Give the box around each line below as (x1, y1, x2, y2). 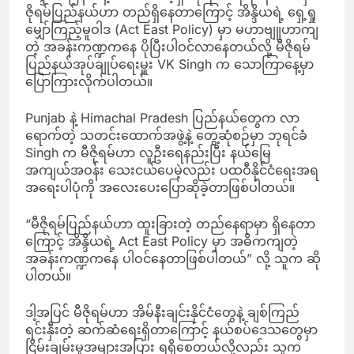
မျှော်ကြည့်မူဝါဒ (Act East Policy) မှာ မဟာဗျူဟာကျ (25, 21, 318, 37)
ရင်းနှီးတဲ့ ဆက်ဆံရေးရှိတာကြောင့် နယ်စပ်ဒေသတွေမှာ (25, 321, 318, 337)
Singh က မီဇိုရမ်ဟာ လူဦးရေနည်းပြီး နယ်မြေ (25, 144, 271, 160)
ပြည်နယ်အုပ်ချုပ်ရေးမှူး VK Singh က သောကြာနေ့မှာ (25, 55, 314, 72)
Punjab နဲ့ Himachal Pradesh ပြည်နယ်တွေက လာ (25, 109, 299, 126)
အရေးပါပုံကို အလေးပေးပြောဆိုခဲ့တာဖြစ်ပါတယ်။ (25, 179, 295, 195)
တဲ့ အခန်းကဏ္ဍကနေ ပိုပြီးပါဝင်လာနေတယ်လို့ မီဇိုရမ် (25, 38, 311, 55)
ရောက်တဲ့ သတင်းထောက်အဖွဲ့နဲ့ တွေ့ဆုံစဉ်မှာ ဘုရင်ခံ (25, 126, 307, 143)
